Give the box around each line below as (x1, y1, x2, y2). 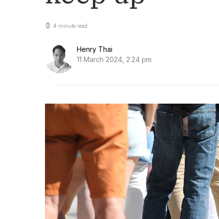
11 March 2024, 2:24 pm (77, 55, 152, 64)
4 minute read (53, 21, 88, 31)
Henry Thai (77, 45, 112, 54)
